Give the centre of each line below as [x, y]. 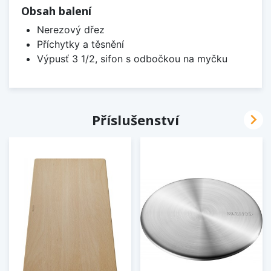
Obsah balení [56, 11]
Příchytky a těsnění [80, 44]
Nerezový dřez [70, 30]
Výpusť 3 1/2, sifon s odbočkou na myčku [132, 59]
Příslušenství [135, 120]
